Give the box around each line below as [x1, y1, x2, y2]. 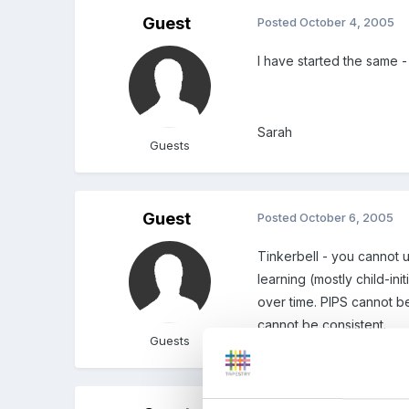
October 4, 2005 [299, 15, 395, 30]
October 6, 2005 [299, 210, 394, 225]
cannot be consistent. [257, 317, 387, 333]
